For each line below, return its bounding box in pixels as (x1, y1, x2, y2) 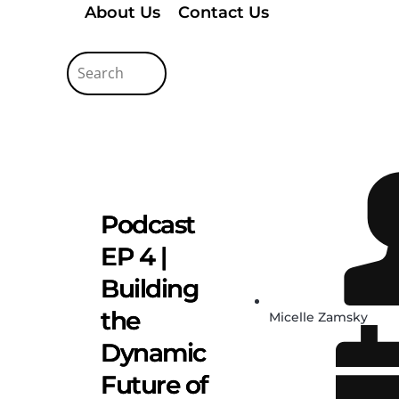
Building (101, 273, 198, 304)
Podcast (101, 208, 195, 240)
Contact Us (178, 2, 269, 22)
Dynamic (101, 337, 206, 368)
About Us (85, 2, 160, 22)
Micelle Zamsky (269, 308, 368, 325)
